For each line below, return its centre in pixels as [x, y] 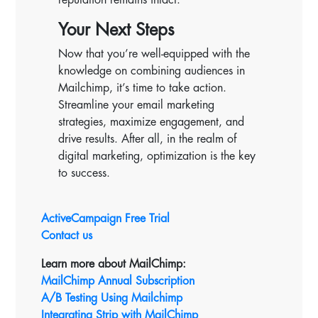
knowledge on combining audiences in [152, 71]
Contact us [67, 235]
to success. [84, 173]
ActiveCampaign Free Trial [106, 218]
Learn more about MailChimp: [114, 264]
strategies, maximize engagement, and [152, 122]
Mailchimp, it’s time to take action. [143, 88]
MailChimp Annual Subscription [118, 281]
